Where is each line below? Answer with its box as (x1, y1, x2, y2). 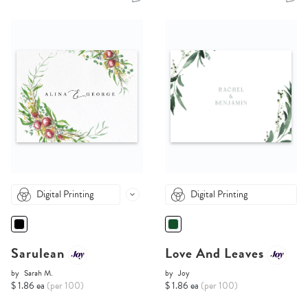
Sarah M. (24, 267, 53, 280)
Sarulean (11, 243, 68, 264)
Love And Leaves (165, 243, 267, 264)
